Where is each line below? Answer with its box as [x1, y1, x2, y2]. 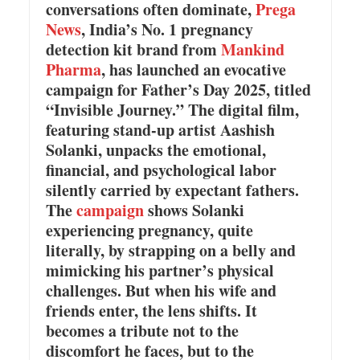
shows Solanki [143, 198, 244, 222]
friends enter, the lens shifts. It [45, 299, 257, 322]
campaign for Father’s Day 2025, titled [45, 78, 311, 101]
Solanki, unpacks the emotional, [45, 138, 266, 162]
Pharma [45, 58, 101, 81]
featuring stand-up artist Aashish [45, 118, 275, 141]
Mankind [216, 38, 284, 61]
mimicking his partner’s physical [45, 259, 274, 282]
